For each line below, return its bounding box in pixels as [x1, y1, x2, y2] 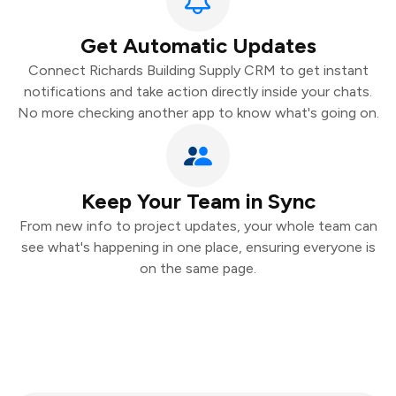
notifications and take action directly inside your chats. [24, 83, 372, 100]
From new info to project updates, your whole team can [19, 217, 377, 234]
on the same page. [140, 260, 256, 277]
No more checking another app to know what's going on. [17, 104, 379, 121]
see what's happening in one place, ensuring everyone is [20, 239, 376, 255]
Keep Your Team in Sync [80, 188, 316, 214]
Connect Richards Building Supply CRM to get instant [27, 62, 369, 79]
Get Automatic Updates [80, 33, 316, 58]
